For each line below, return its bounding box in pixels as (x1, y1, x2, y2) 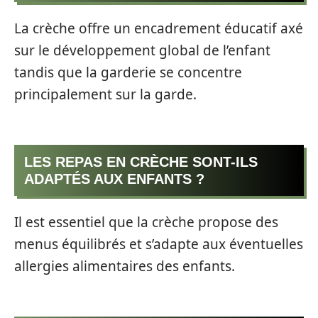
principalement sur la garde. (14, 85, 197, 104)
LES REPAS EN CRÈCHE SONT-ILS (24, 153, 258, 170)
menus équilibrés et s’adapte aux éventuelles (14, 235, 303, 254)
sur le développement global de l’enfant (14, 41, 270, 60)
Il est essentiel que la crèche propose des (14, 213, 278, 232)
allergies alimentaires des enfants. (14, 257, 235, 276)
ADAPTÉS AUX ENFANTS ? (24, 170, 204, 187)
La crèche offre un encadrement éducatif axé (14, 19, 303, 38)
